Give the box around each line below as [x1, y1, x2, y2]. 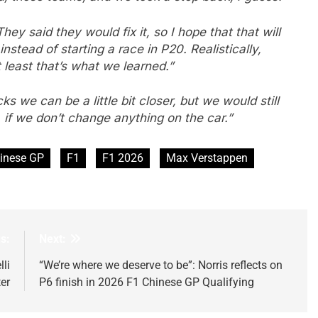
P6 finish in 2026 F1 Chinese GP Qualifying [38, 275, 254, 289]
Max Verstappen [166, 150, 248, 165]
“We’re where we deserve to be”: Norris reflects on [38, 258, 283, 272]
